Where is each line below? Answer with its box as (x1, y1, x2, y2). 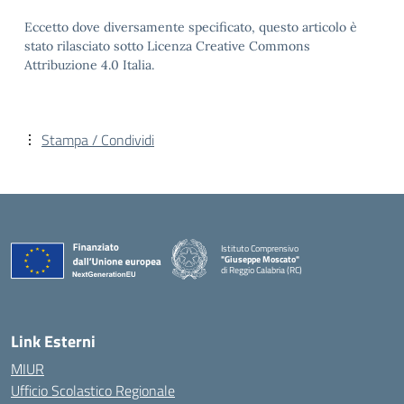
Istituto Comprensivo (221, 241, 298, 255)
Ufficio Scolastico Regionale (11, 380, 175, 401)
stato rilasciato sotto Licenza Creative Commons (24, 38, 310, 54)
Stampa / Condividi (41, 129, 154, 151)
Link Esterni (11, 329, 96, 353)
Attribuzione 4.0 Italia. (24, 57, 154, 73)
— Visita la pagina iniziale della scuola (220, 272, 359, 287)
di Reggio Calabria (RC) (221, 262, 302, 277)
